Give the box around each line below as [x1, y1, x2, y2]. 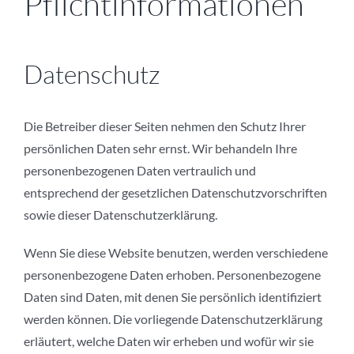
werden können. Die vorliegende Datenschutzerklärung [24, 311, 322, 327]
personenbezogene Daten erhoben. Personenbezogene [24, 267, 321, 283]
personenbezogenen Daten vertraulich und [24, 163, 256, 179]
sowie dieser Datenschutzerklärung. [24, 207, 217, 223]
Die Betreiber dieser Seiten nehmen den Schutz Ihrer [24, 119, 306, 134]
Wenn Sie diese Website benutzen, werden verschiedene [24, 245, 328, 261]
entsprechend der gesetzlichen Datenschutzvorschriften [24, 185, 327, 201]
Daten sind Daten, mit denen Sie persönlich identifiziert [24, 289, 322, 305]
